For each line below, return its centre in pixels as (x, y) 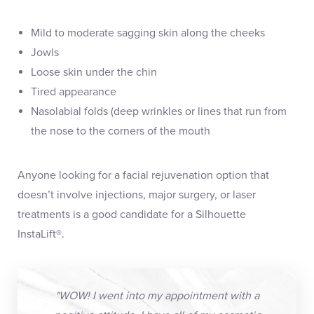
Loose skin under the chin (94, 72)
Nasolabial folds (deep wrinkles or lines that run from (159, 111)
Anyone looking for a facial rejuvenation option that (143, 175)
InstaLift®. (42, 234)
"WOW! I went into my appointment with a (157, 295)
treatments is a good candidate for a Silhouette (132, 214)
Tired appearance (74, 91)
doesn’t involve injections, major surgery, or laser (137, 194)
